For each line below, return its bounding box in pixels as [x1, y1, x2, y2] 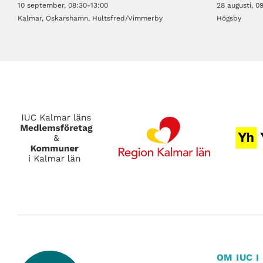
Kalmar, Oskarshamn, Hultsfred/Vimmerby [18, 14, 163, 23]
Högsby [216, 14, 241, 23]
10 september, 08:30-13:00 [18, 1, 108, 10]
